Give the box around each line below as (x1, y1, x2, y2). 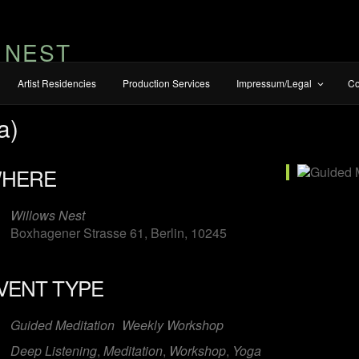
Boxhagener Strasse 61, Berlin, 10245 (10, 223, 228, 242)
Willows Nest (10, 205, 86, 224)
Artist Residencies (18, 76, 96, 90)
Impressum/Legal (236, 76, 312, 90)
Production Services (123, 76, 210, 90)
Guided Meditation (10, 315, 115, 334)
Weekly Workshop (122, 315, 224, 334)
